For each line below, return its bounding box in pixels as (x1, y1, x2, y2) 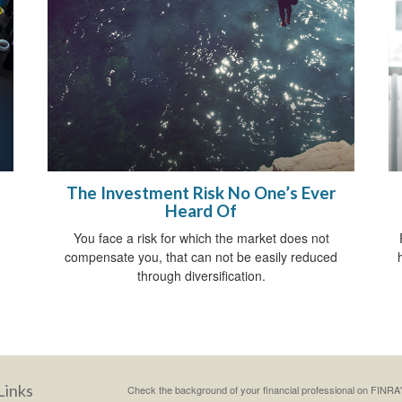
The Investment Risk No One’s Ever (66, 182, 336, 203)
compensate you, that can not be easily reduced (65, 247, 337, 266)
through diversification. (136, 266, 266, 284)
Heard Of (165, 200, 237, 221)
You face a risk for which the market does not (73, 228, 329, 247)
